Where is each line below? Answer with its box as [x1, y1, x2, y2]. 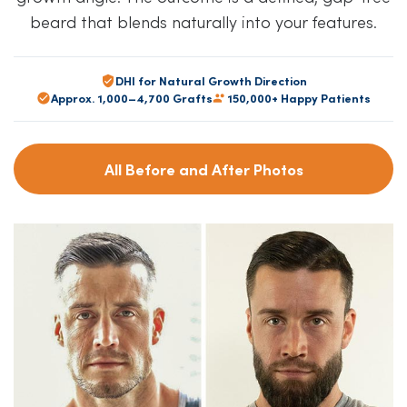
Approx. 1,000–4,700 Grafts [51, 89, 213, 106]
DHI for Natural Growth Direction [114, 72, 307, 89]
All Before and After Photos [104, 158, 303, 180]
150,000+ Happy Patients [227, 89, 371, 106]
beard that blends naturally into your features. [30, 10, 377, 33]
